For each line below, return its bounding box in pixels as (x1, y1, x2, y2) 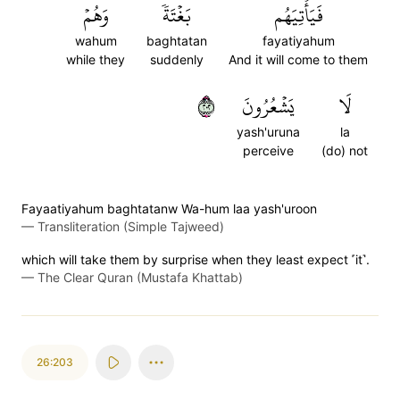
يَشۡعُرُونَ (242, 87, 295, 125)
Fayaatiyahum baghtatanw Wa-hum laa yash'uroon (21, 201, 317, 216)
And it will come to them (229, 52, 368, 67)
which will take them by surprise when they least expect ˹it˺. (21, 252, 370, 267)
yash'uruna (237, 124, 300, 139)
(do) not (321, 143, 368, 158)
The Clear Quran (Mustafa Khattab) (37, 270, 243, 285)
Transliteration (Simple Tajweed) (37, 219, 224, 234)
